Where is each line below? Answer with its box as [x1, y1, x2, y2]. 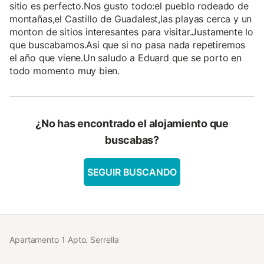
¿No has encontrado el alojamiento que [35, 117, 229, 130]
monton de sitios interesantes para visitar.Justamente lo [9, 25, 254, 38]
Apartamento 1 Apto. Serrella [9, 234, 119, 245]
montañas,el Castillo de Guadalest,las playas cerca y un [9, 12, 252, 25]
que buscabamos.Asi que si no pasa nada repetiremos [9, 38, 246, 51]
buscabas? [105, 133, 159, 146]
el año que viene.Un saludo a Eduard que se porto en [9, 51, 242, 64]
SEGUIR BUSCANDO [87, 166, 177, 178]
